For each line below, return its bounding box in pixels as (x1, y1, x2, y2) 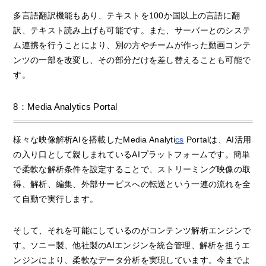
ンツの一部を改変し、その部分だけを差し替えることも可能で (13, 55, 251, 65)
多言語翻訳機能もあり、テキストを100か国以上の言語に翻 (13, 11, 240, 21)
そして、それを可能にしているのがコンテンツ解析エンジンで (13, 225, 251, 235)
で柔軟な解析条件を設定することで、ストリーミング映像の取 (13, 164, 251, 174)
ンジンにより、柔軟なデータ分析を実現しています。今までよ (13, 255, 251, 265)
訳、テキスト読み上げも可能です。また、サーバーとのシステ (13, 26, 251, 36)
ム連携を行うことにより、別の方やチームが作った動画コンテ (13, 40, 251, 50)
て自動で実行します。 (13, 194, 99, 204)
